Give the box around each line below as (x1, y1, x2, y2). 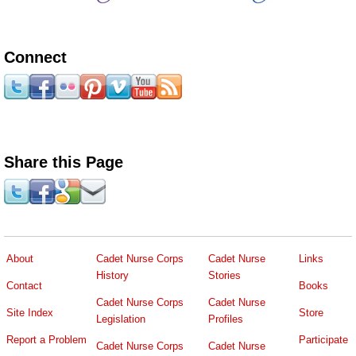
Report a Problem (6, 334, 87, 346)
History (96, 269, 129, 281)
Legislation (96, 312, 145, 325)
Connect (4, 48, 67, 66)
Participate (299, 334, 348, 346)
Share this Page (4, 153, 123, 171)
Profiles (208, 312, 243, 325)
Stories (208, 269, 241, 281)
